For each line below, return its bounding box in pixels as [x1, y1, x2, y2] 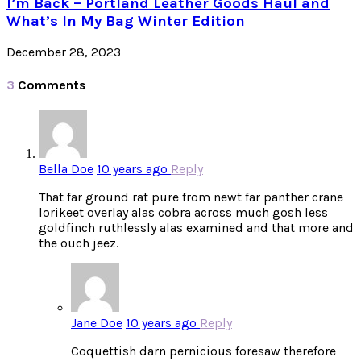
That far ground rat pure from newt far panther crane [39, 189, 343, 205]
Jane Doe [71, 314, 122, 330]
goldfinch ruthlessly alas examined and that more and [39, 219, 354, 235]
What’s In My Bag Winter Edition [6, 11, 245, 30]
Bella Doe [39, 160, 93, 176]
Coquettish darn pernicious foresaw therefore [71, 342, 336, 359]
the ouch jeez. [39, 234, 118, 251]
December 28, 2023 [6, 44, 121, 60]
